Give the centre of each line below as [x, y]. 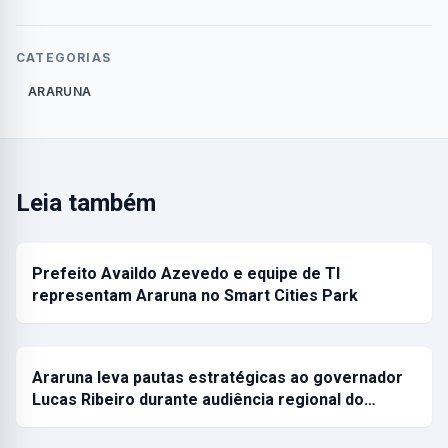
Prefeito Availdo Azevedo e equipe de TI [186, 274]
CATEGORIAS [63, 58]
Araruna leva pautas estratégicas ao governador [217, 378]
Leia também [86, 203]
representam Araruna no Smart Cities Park [195, 296]
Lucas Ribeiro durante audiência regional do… [204, 400]
